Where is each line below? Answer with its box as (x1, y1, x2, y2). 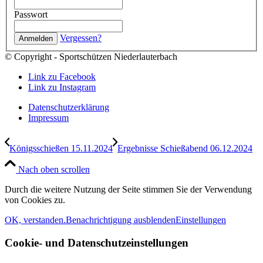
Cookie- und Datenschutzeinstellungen (5, 236, 188, 249)
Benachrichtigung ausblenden (66, 215, 176, 225)
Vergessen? (60, 33, 102, 43)
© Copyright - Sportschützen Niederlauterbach (5, 52, 177, 62)
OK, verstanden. (5, 215, 66, 225)
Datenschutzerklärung (28, 102, 109, 113)
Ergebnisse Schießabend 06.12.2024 (117, 143, 252, 154)
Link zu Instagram (28, 82, 96, 93)
